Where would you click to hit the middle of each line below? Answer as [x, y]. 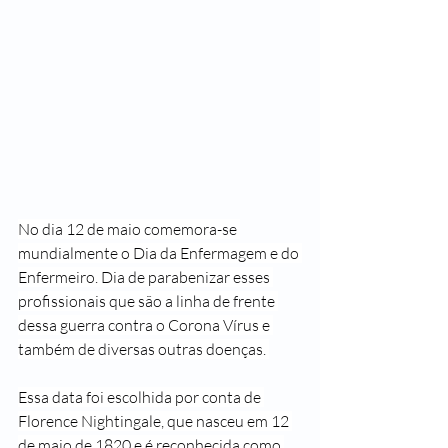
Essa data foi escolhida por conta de [141, 397]
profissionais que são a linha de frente [148, 301]
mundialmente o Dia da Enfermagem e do [160, 253]
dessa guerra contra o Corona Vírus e [145, 325]
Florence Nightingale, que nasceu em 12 [155, 421]
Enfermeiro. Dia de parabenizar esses [145, 277]
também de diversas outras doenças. [143, 349]
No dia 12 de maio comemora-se [129, 229]
